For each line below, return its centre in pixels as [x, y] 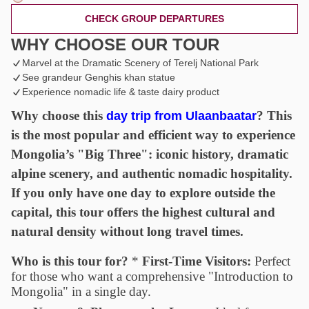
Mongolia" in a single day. [81, 292]
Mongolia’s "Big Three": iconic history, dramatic [150, 154]
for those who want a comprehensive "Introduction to [152, 277]
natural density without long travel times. [127, 232]
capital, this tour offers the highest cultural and [143, 212]
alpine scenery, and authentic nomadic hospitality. [152, 174]
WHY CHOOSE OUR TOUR [115, 45]
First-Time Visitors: [197, 261]
